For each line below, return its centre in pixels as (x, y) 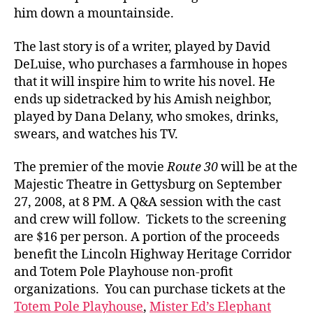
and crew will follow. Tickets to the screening (150, 220)
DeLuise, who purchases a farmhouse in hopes (151, 64)
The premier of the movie (90, 168)
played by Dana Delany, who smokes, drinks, (146, 117)
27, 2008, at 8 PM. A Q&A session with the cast (147, 203)
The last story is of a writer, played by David (142, 47)
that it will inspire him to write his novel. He (145, 82)
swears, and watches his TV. (96, 134)
